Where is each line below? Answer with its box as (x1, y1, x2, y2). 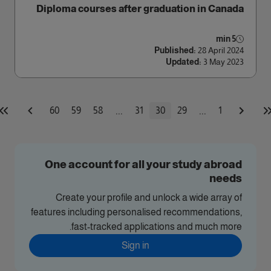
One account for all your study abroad (45, 158, 242, 171)
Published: (154, 45, 196, 55)
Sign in (122, 240, 149, 250)
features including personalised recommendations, (31, 207, 242, 217)
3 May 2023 (203, 57, 244, 67)
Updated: (166, 57, 201, 67)
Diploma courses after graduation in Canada (36, 4, 244, 14)
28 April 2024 (198, 45, 244, 55)
